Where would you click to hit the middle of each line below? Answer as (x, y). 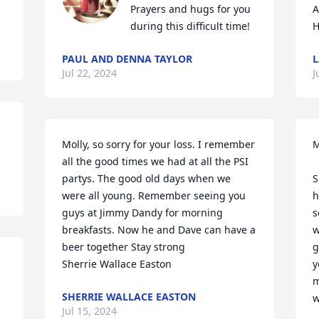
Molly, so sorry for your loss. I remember (159, 144)
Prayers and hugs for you (191, 9)
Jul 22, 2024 (90, 73)
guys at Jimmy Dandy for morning (143, 213)
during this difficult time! (190, 26)
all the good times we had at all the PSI (156, 161)
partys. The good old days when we (147, 178)
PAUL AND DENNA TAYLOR (127, 59)
